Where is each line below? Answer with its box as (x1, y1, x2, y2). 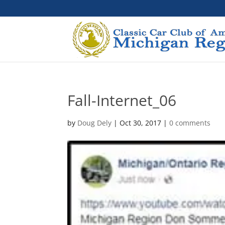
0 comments (169, 118, 211, 128)
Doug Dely (77, 118, 112, 128)
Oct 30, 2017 (120, 118, 162, 128)
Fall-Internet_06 (67, 90, 177, 110)
